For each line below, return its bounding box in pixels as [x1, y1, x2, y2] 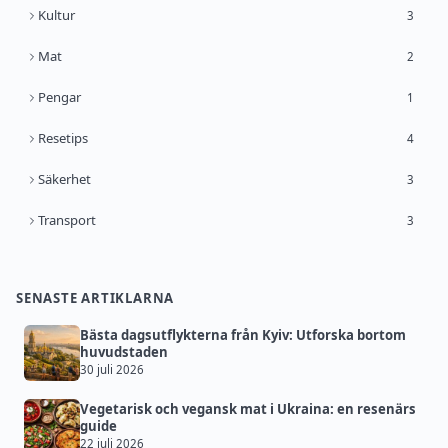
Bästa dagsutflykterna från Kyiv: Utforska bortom [80, 326, 406, 345]
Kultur [38, 6, 75, 25]
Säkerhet [38, 170, 91, 189]
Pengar [38, 88, 81, 107]
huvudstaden [80, 343, 168, 362]
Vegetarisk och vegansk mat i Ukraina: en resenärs [80, 400, 416, 419]
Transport [38, 211, 96, 230]
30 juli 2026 [80, 362, 144, 378]
